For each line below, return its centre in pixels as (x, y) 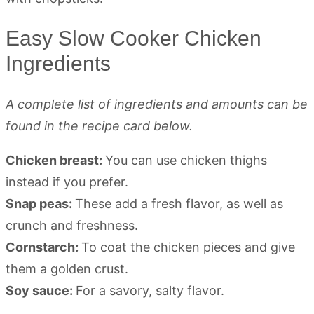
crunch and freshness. (72, 226)
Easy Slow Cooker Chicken (134, 39)
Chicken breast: (55, 161)
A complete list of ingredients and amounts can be (157, 104)
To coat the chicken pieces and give (188, 247)
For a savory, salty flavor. (150, 291)
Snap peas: (40, 204)
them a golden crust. (67, 269)
